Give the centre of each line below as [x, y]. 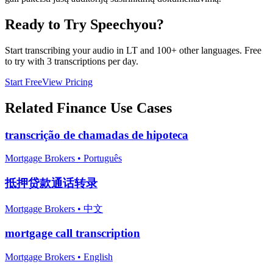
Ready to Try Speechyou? [84, 24]
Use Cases [139, 108]
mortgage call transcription [73, 233]
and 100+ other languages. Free [200, 50]
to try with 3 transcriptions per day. [72, 61]
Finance [82, 108]
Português [103, 158]
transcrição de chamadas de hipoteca [97, 135]
